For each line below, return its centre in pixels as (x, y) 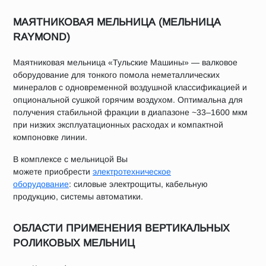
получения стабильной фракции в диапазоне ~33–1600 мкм (130, 112)
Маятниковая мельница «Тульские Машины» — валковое (125, 62)
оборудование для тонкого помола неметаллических (116, 75)
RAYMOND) (42, 37)
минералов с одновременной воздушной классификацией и (130, 87)
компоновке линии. (50, 137)
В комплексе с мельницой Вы (70, 159)
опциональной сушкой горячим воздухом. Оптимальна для (128, 100)
